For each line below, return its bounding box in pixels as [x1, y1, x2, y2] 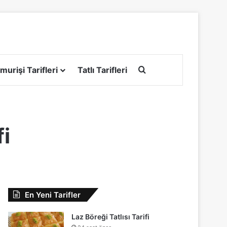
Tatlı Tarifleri [78, 64, 127, 75]
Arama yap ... [145, 64, 196, 74]
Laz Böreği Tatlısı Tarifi [71, 212, 150, 221]
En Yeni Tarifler [25, 190, 81, 200]
